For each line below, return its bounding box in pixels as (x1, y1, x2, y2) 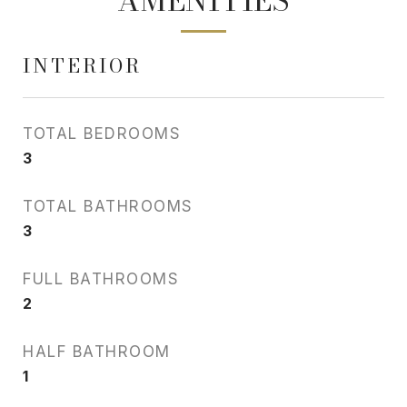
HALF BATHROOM (23, 342, 171, 361)
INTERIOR (23, 51, 142, 80)
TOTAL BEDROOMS (23, 124, 181, 143)
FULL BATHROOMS (23, 270, 179, 288)
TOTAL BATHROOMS (23, 197, 194, 215)
